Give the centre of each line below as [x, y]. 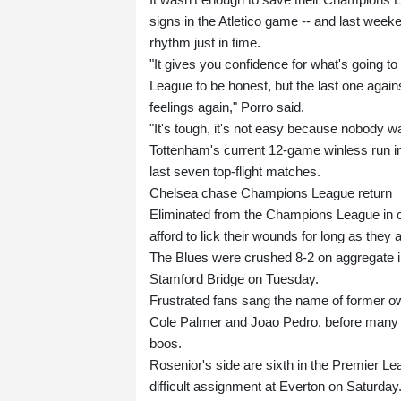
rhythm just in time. [205, 43]
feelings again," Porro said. [227, 107]
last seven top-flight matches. [235, 172]
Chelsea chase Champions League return [271, 193]
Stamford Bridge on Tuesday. [234, 279]
